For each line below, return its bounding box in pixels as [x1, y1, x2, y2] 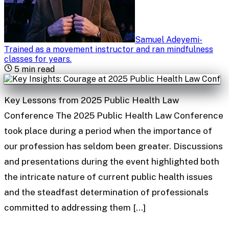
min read [19, 64, 55, 74]
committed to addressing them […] [4, 202, 146, 213]
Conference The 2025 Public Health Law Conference [4, 110, 223, 121]
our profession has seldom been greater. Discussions [4, 141, 223, 152]
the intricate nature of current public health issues [4, 172, 213, 182]
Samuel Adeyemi [135, 34, 199, 44]
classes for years [4, 54, 70, 64]
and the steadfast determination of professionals [4, 187, 209, 198]
